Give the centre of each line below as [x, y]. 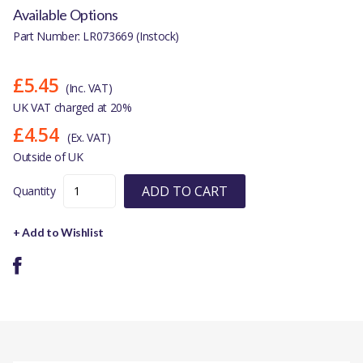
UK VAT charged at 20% [73, 107]
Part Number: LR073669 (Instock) [96, 36]
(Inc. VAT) [89, 88]
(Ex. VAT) [89, 137]
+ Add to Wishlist [59, 232]
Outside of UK [48, 156]
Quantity [34, 190]
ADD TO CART [185, 191]
